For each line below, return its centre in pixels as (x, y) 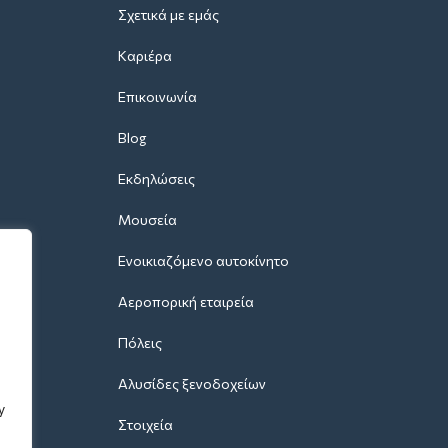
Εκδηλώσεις (156, 178)
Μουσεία (147, 219)
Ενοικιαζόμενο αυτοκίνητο (203, 260)
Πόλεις (140, 342)
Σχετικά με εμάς (168, 14)
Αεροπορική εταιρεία (186, 301)
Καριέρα (145, 55)
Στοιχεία (145, 424)
